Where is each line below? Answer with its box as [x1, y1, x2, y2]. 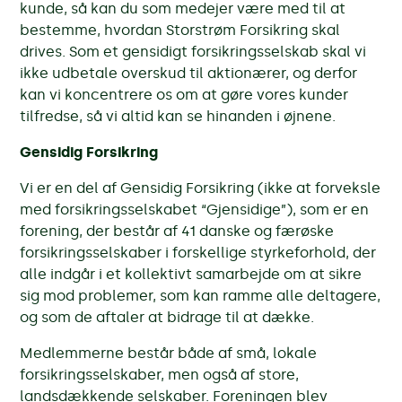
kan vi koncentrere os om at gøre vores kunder [20, 85, 349, 103]
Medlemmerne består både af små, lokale [20, 344, 318, 362]
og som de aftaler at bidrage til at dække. [20, 308, 315, 326]
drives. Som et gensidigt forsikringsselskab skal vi [20, 42, 367, 60]
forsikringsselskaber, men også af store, [20, 365, 300, 383]
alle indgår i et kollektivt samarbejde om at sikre [20, 265, 363, 283]
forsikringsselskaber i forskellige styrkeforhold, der [20, 243, 377, 261]
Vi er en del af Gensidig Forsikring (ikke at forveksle [20, 179, 381, 197]
